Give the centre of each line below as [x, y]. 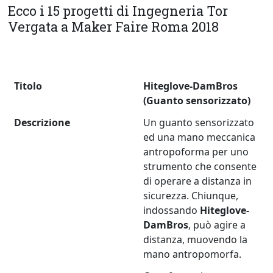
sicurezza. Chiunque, [191, 196]
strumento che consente [200, 167]
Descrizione [42, 123]
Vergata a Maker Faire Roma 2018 [114, 27]
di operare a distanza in [198, 181]
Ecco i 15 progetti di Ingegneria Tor [118, 11]
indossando [172, 211]
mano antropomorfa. [193, 254]
